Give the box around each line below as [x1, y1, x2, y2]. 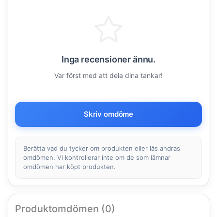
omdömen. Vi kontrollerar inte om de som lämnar [23, 154, 170, 162]
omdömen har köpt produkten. [23, 163, 116, 171]
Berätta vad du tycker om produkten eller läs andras [23, 144, 180, 153]
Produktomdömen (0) [15, 203, 115, 215]
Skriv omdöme [83, 109, 134, 119]
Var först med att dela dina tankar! [54, 71, 163, 80]
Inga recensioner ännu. [61, 54, 156, 65]
